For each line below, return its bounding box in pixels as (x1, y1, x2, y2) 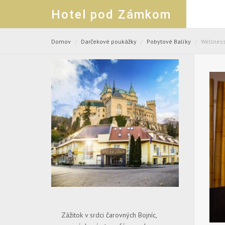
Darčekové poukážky (81, 38, 137, 45)
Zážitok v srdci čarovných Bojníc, (61, 210, 157, 219)
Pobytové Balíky (147, 38, 191, 45)
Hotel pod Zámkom (51, 8, 171, 22)
